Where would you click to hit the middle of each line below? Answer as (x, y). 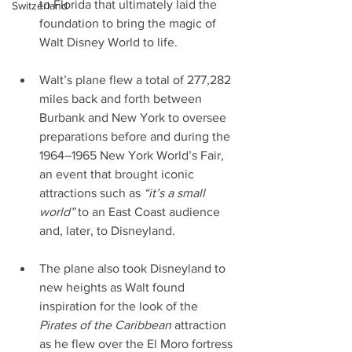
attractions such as (92, 193)
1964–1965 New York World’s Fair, (133, 156)
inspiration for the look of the (120, 306)
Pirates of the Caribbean (107, 325)
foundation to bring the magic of (129, 24)
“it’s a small (176, 193)
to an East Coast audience (149, 212)
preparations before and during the (136, 137)
